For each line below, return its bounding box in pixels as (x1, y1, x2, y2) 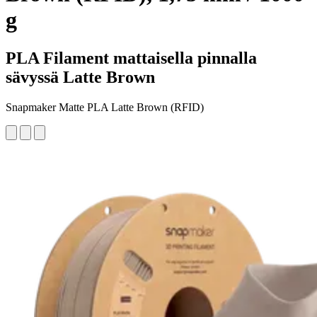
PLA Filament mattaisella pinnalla (6, 48, 257, 67)
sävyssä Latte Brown (6, 67, 155, 86)
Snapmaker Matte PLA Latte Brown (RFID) (6, 100, 204, 113)
